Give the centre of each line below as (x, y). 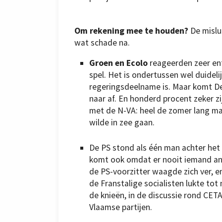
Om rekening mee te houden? (131, 30)
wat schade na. (102, 42)
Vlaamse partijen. (121, 207)
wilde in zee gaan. (122, 123)
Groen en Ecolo (118, 63)
